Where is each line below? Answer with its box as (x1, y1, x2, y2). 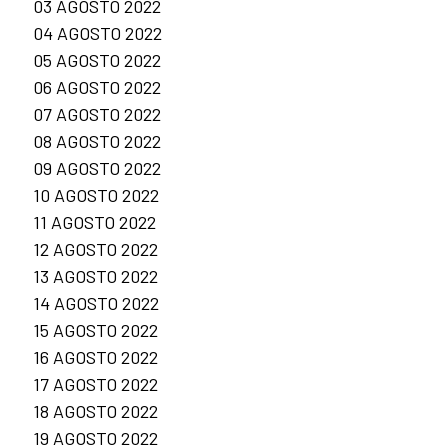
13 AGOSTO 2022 (33, 265, 158, 288)
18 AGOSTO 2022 (33, 400, 158, 423)
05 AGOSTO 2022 (33, 49, 161, 72)
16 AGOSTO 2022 (33, 346, 158, 369)
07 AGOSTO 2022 (33, 103, 161, 126)
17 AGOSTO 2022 (33, 373, 158, 396)
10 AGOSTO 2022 (33, 184, 159, 207)
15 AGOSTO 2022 (33, 319, 158, 342)
